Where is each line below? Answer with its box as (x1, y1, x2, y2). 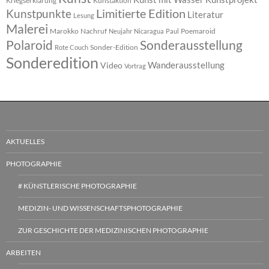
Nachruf (80, 26, 107, 35)
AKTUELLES (6, 136, 44, 146)
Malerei (6, 20, 48, 36)
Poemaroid (181, 26, 216, 35)
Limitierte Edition (96, 5, 186, 20)
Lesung (73, 11, 94, 19)
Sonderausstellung (140, 37, 243, 52)
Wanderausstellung (148, 59, 225, 70)
